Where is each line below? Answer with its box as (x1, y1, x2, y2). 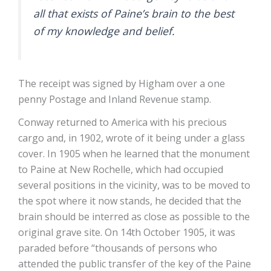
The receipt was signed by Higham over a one (18, 77, 225, 91)
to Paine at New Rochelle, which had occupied (18, 163, 223, 177)
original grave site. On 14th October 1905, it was (18, 226, 235, 240)
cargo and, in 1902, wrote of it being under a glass (18, 131, 245, 145)
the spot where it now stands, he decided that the (18, 194, 241, 208)
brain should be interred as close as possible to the (18, 210, 250, 224)
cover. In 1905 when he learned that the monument (18, 147, 250, 161)
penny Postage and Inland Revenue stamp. (18, 93, 214, 106)
